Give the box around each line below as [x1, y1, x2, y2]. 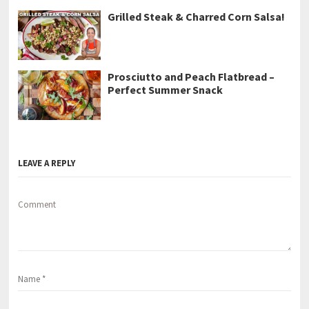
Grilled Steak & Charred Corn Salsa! [108, 9, 286, 23]
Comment [18, 198, 57, 210]
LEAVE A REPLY [18, 157, 76, 169]
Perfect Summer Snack [108, 82, 223, 97]
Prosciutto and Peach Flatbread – [108, 69, 275, 83]
